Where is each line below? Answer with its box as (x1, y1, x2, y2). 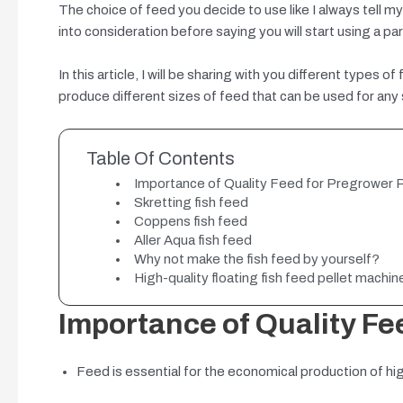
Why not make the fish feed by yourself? (134, 251, 380, 266)
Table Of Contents (86, 148, 235, 168)
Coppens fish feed (134, 213, 247, 228)
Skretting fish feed (134, 194, 248, 210)
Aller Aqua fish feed (134, 232, 252, 247)
